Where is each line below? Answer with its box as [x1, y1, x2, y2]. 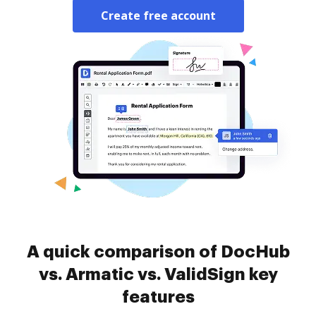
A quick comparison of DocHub [26, 243, 290, 260]
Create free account [100, 8, 216, 23]
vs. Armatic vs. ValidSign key [38, 266, 278, 283]
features [121, 288, 195, 305]
